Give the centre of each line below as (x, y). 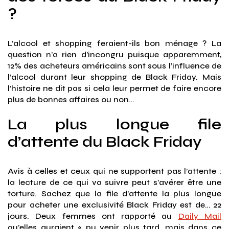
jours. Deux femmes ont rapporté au (93, 216)
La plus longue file (114, 124)
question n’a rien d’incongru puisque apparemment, (114, 55)
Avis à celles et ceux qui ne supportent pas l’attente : (114, 171)
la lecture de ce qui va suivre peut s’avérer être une (114, 182)
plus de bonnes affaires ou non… (71, 100)
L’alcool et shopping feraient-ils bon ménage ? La (114, 43)
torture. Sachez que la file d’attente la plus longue (114, 194)
